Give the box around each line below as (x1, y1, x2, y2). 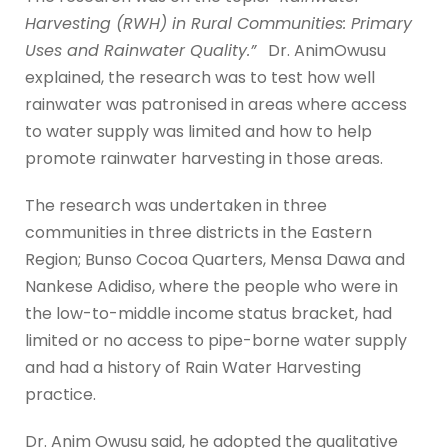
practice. (25, 383, 96, 407)
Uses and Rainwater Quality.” (25, 39, 256, 63)
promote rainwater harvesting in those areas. (25, 147, 383, 171)
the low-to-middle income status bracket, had (25, 302, 392, 326)
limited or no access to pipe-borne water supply (25, 329, 407, 353)
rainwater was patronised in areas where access (25, 93, 407, 117)
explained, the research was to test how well (25, 66, 375, 90)
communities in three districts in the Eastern (25, 221, 372, 245)
